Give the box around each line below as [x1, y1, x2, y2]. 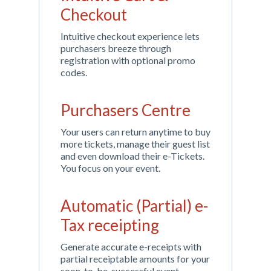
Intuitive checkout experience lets [60, 30, 200, 42]
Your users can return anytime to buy [60, 126, 211, 137]
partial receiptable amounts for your [60, 253, 210, 264]
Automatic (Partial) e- [60, 196, 208, 215]
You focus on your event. [60, 162, 160, 174]
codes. [60, 67, 87, 78]
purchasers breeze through [60, 42, 171, 54]
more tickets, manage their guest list [60, 138, 210, 149]
